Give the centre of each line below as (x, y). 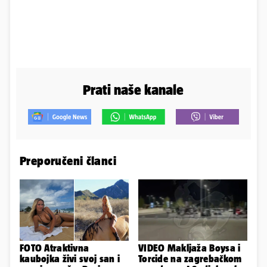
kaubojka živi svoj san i (70, 259)
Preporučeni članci (68, 161)
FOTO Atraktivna (55, 248)
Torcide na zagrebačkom (190, 259)
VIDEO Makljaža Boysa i (190, 248)
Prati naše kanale (133, 90)
